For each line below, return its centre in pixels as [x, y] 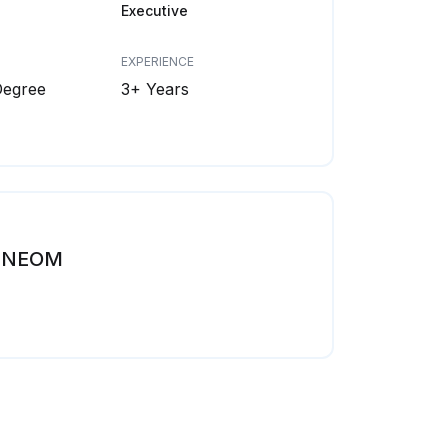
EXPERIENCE [157, 61]
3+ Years [154, 89]
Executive [154, 10]
